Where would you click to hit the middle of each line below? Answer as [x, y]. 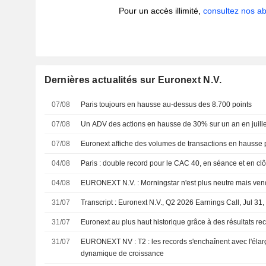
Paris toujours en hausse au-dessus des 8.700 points [167, 104]
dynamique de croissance [123, 254]
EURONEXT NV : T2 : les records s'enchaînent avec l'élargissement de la [110, 242]
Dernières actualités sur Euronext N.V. [133, 80]
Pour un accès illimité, [161, 11]
